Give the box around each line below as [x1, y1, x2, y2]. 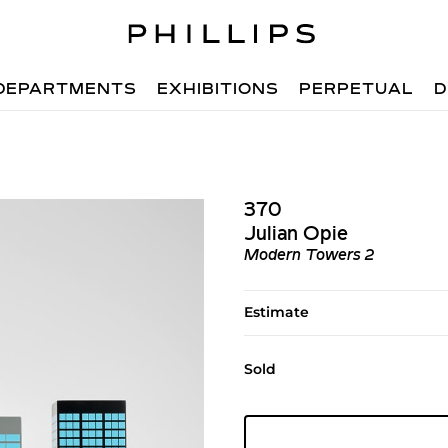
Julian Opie [243, 225, 348, 245]
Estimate [243, 303, 309, 321]
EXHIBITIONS [157, 82, 280, 98]
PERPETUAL [299, 82, 415, 98]
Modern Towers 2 [243, 248, 374, 264]
